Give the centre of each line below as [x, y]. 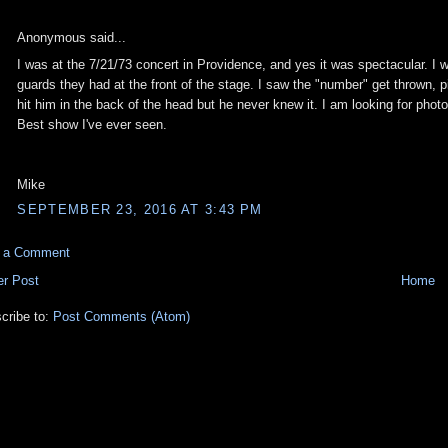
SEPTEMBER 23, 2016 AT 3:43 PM [140, 210]
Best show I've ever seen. [92, 124]
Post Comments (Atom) [122, 317]
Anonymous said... [72, 38]
